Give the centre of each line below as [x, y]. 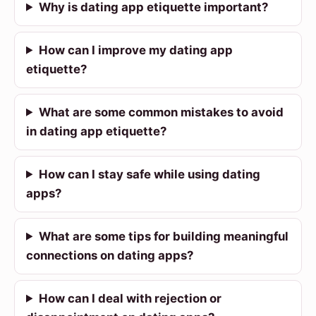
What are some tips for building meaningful [163, 236]
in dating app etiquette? [96, 131]
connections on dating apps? [110, 255]
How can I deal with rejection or [130, 298]
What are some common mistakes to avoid [161, 112]
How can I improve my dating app [135, 50]
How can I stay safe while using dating [149, 174]
